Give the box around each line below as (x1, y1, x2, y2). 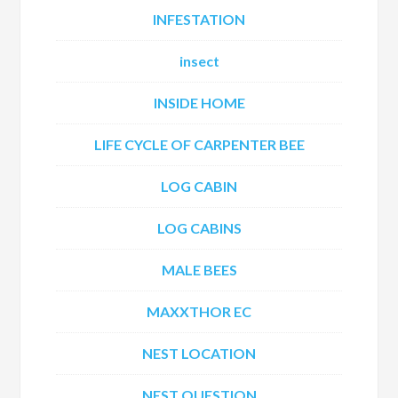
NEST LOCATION (142, 345, 256, 362)
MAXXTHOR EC (147, 303, 251, 320)
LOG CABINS (156, 219, 242, 236)
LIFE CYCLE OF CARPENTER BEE (93, 136, 305, 153)
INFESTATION (153, 11, 245, 28)
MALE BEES (161, 261, 237, 278)
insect (179, 52, 219, 69)
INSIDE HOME (153, 94, 245, 111)
